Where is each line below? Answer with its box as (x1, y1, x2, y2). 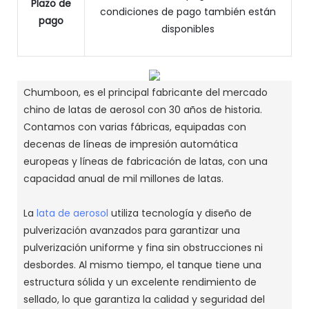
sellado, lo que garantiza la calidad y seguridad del (23, 292, 265, 306)
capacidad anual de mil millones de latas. (23, 171, 223, 186)
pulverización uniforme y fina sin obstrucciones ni (23, 240, 263, 255)
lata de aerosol (36, 206, 108, 220)
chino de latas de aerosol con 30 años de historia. (23, 102, 262, 117)
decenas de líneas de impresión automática (23, 137, 238, 151)
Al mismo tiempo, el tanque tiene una (78, 257, 261, 272)
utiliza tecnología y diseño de (108, 206, 252, 220)
